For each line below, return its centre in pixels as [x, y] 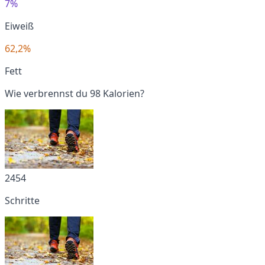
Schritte [22, 200]
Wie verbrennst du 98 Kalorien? [75, 93]
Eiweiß [19, 26]
